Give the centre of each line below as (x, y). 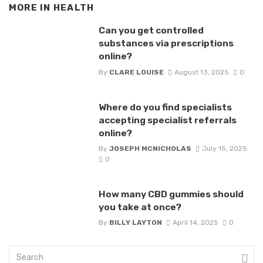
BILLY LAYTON (135, 223)
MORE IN (31, 7)
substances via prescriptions (166, 43)
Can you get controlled (151, 31)
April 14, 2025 (195, 223)
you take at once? (140, 207)
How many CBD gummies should (171, 194)
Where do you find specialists (165, 107)
